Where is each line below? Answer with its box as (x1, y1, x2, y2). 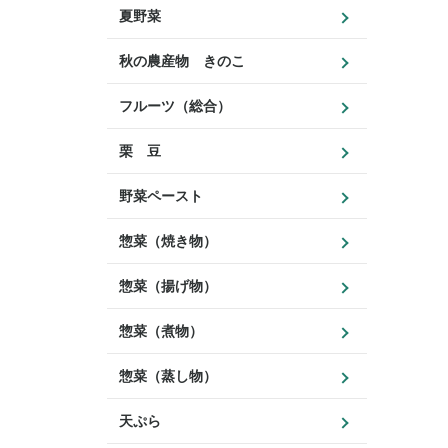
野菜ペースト (119, 188, 203, 204)
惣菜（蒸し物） (119, 368, 217, 384)
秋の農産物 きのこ (119, 53, 245, 69)
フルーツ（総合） (119, 98, 231, 114)
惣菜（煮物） (119, 323, 203, 339)
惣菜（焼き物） (119, 233, 217, 249)
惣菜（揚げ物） (119, 278, 217, 294)
